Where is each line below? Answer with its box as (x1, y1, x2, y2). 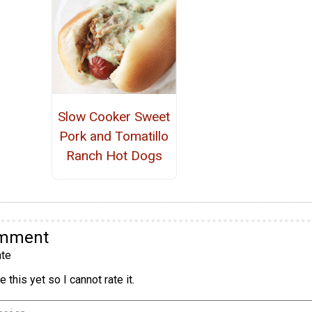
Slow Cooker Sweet (58, 108, 171, 125)
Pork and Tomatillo (59, 127, 169, 144)
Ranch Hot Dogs (65, 147, 162, 164)
